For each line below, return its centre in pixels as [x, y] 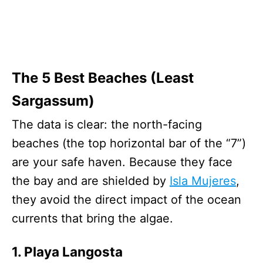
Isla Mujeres [203, 181]
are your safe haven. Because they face [122, 162]
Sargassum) [53, 100]
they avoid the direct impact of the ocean [127, 199]
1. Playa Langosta [67, 251]
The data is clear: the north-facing [107, 124]
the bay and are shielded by [91, 181]
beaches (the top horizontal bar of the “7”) [129, 143]
